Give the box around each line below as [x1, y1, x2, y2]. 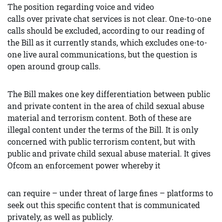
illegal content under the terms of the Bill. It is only [7, 124, 198, 135]
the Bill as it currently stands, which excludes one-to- [7, 37, 207, 48]
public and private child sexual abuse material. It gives [7, 148, 211, 159]
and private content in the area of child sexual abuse [7, 101, 204, 111]
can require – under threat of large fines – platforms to [7, 188, 213, 198]
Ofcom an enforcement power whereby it [7, 160, 161, 170]
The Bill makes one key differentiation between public [7, 89, 210, 99]
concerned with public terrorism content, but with [7, 136, 195, 147]
